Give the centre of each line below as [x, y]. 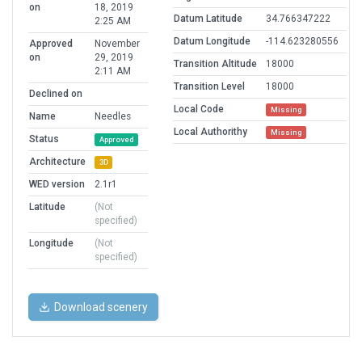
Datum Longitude [212, 42]
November [117, 44]
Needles [113, 117]
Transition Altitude [215, 64]
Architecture [57, 162]
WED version [57, 185]
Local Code [199, 109]
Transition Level [209, 87]
